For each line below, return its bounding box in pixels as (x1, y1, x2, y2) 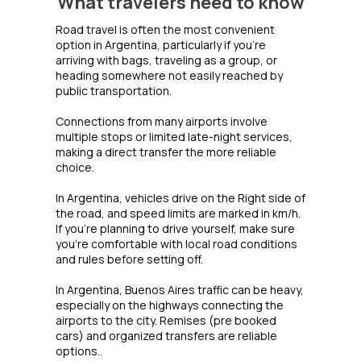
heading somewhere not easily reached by (56, 68, 283, 84)
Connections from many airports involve (56, 114, 268, 130)
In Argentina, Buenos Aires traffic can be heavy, (56, 282, 304, 298)
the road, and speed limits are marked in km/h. (56, 205, 301, 222)
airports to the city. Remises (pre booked (56, 313, 276, 329)
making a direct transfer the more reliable (56, 144, 276, 160)
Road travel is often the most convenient (56, 22, 275, 38)
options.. (56, 343, 102, 359)
